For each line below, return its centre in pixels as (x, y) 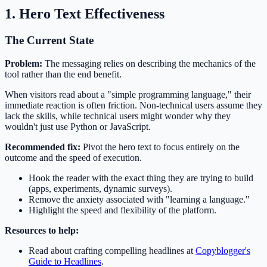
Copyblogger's (223, 250)
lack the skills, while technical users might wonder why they (118, 116)
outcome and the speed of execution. (73, 157)
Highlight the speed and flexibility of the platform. (122, 210)
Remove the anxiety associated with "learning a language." (139, 199)
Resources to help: (42, 230)
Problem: (24, 63)
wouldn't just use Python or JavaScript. (78, 126)
